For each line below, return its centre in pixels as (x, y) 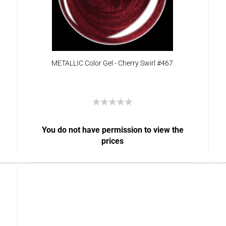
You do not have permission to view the (112, 130)
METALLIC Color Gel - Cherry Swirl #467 (112, 63)
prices (113, 141)
